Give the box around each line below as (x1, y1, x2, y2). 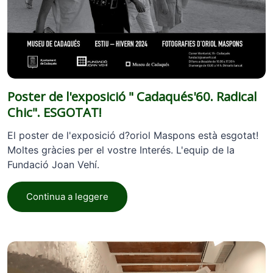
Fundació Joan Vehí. (7, 158, 99, 171)
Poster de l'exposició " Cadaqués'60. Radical (7, 87, 257, 105)
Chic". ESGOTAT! (7, 103, 102, 121)
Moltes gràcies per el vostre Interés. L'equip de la (7, 143, 235, 156)
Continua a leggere (26, 190, 108, 202)
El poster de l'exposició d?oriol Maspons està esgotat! (7, 129, 258, 141)
